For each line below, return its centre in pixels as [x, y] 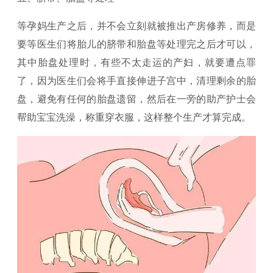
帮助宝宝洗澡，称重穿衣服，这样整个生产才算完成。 [134, 117]
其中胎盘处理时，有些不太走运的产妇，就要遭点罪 [136, 62]
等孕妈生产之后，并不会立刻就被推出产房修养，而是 [136, 26]
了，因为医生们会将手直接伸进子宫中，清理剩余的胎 [136, 81]
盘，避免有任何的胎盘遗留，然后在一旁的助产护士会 [136, 99]
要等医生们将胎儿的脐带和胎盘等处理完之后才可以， [136, 44]
